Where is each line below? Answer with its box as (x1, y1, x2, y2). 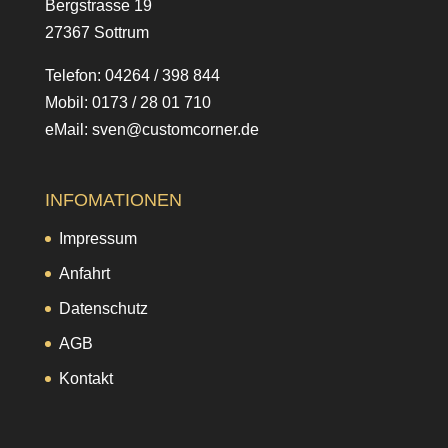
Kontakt (58, 369, 113, 387)
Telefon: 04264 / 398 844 (44, 67, 220, 85)
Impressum (58, 229, 137, 247)
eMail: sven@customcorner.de (44, 121, 259, 139)
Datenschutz (58, 299, 148, 317)
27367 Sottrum (44, 24, 149, 42)
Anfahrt (58, 264, 110, 282)
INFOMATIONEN (44, 189, 182, 210)
